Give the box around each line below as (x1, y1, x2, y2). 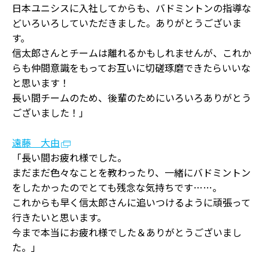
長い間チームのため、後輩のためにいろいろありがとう (12, 90, 251, 105)
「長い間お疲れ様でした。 (12, 150, 127, 165)
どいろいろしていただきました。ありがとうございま (12, 16, 242, 30)
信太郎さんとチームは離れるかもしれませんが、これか (12, 45, 251, 60)
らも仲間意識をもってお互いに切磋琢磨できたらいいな (12, 60, 251, 75)
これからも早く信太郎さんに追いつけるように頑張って (12, 195, 251, 209)
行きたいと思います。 (12, 210, 106, 224)
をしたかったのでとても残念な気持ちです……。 (12, 180, 222, 194)
